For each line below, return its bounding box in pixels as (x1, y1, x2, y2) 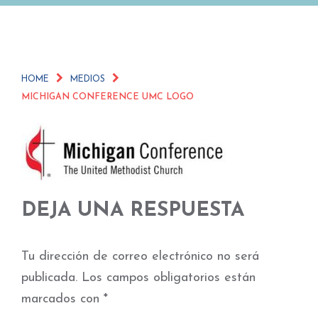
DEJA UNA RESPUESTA (21, 201, 244, 221)
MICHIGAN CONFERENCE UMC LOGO (21, 93, 194, 102)
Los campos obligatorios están (82, 271, 256, 285)
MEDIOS (70, 75, 105, 84)
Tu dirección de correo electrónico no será (21, 250, 259, 263)
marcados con (21, 292, 104, 306)
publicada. (21, 271, 77, 285)
